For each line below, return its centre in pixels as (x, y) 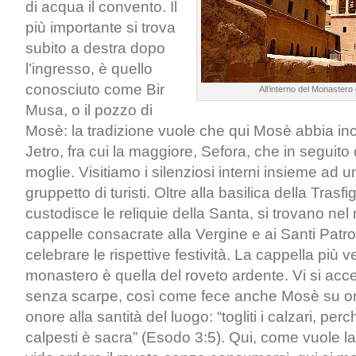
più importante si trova (101, 27)
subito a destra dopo (95, 48)
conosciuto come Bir (95, 89)
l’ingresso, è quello (89, 69)
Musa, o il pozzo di (89, 110)
